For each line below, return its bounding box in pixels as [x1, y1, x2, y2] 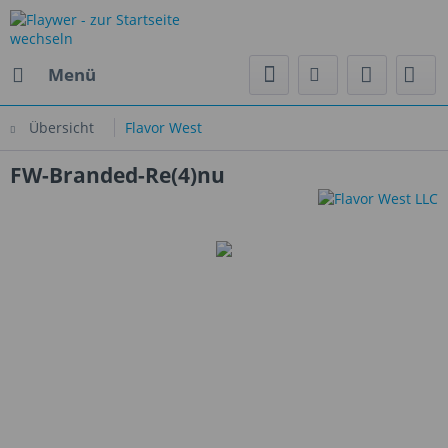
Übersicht [29, 118, 94, 137]
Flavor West [125, 118, 202, 137]
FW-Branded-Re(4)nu [10, 161, 225, 189]
